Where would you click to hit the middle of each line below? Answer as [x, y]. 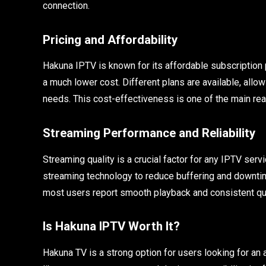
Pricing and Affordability [110, 39]
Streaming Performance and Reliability [149, 133]
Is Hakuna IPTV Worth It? [111, 227]
